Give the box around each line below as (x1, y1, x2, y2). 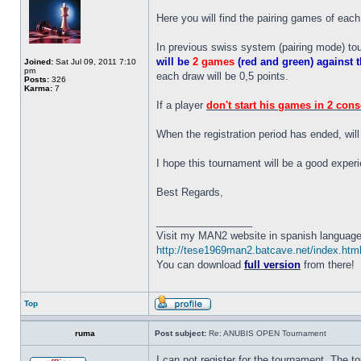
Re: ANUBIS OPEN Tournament (206, 329, 326, 338)
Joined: (24, 57, 53, 66)
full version (244, 259, 301, 271)
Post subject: (155, 329, 206, 338)
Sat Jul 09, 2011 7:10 (53, 57, 136, 66)
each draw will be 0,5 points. (156, 70, 288, 82)
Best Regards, (156, 186, 223, 198)
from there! (301, 259, 355, 271)
